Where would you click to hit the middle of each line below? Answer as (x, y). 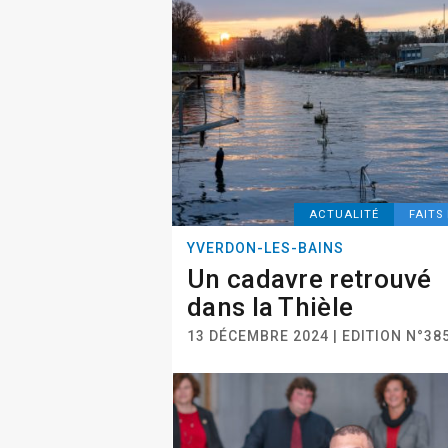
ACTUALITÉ (344, 214)
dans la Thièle (270, 307)
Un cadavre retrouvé (309, 279)
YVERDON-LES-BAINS (265, 248)
